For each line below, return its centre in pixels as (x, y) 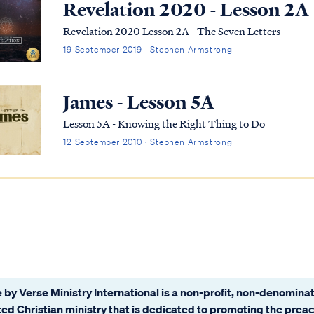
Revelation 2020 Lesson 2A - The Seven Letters (172, 31)
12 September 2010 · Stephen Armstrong (148, 142)
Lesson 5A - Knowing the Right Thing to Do (164, 124)
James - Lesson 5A (139, 103)
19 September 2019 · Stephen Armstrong (148, 50)
